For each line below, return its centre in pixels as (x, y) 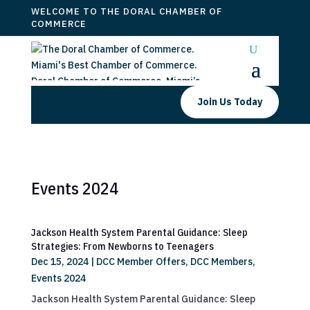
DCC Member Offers (140, 262)
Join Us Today (230, 102)
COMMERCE (58, 24)
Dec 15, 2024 (60, 262)
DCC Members (221, 262)
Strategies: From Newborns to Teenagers (122, 246)
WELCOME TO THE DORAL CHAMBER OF (126, 11)
